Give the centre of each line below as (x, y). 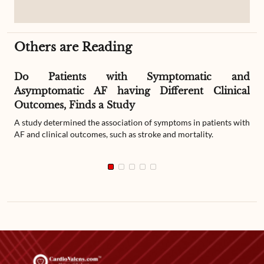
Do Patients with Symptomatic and (132, 77)
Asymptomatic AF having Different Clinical (132, 91)
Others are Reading (73, 47)
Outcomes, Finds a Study (75, 105)
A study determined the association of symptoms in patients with (132, 122)
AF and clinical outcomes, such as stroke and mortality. (114, 134)
